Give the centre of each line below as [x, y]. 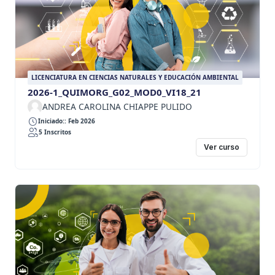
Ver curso [221, 147]
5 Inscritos [55, 132]
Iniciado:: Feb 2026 [67, 121]
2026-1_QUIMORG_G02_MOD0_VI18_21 [114, 92]
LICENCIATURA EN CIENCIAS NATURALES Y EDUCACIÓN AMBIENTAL [135, 77]
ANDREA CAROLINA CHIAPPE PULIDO [117, 106]
